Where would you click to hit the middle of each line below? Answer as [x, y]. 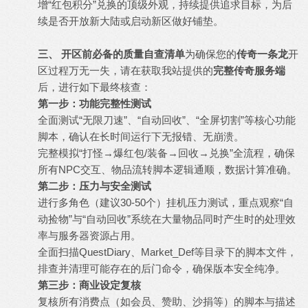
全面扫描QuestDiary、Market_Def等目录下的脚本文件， [167, 252]
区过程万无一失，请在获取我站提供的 [125, 70]
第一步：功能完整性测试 [95, 103]
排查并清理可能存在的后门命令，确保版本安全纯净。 [162, 268]
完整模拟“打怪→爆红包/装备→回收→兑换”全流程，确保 [166, 153]
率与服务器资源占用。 [89, 235]
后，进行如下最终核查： [95, 87]
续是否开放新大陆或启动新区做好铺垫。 [131, 21]
